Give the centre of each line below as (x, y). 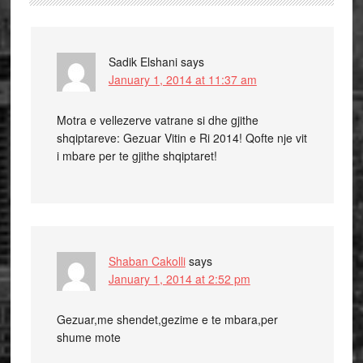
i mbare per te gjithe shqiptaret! (137, 156)
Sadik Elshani (143, 62)
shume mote (88, 337)
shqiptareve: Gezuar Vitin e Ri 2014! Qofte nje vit (181, 138)
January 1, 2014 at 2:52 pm (179, 279)
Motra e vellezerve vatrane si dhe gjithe (157, 120)
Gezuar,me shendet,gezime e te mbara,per (167, 319)
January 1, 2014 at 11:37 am (182, 79)
